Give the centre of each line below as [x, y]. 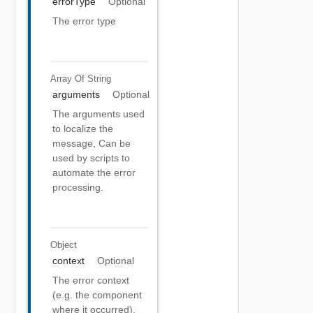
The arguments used [99, 114]
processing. [78, 187]
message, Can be [92, 143]
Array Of [68, 78]
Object [63, 245]
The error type [84, 21]
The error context [91, 280]
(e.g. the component [97, 295]
